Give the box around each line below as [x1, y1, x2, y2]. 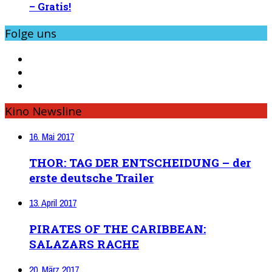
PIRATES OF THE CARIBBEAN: [29, 221, 206, 237]
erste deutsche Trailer [29, 169, 154, 185]
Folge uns [5, 25, 56, 41]
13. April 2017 [29, 196, 76, 210]
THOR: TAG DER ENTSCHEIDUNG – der [29, 154, 251, 170]
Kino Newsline [5, 103, 82, 119]
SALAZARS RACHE [29, 236, 139, 252]
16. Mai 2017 [29, 130, 74, 143]
